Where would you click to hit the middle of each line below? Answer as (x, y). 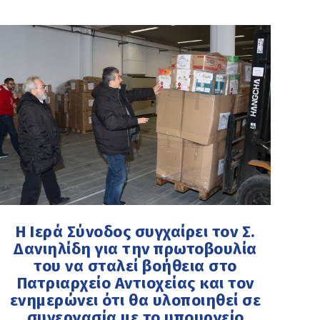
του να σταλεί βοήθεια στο (135, 266)
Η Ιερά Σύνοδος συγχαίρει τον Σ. (135, 231)
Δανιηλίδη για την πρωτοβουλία (135, 249)
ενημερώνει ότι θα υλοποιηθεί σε (135, 300)
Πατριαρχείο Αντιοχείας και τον (135, 283)
